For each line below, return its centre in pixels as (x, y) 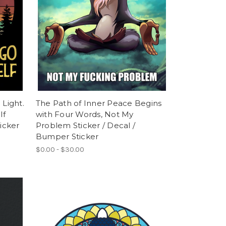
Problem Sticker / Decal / (85, 126)
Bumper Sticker (67, 137)
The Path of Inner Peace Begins (99, 103)
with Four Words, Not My (84, 115)
